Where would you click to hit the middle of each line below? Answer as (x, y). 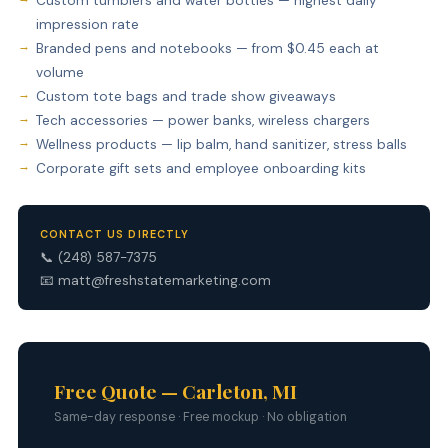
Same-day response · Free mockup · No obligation (200, 416)
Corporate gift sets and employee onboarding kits (200, 169)
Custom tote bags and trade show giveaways (185, 97)
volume (59, 73)
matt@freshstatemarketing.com (164, 280)
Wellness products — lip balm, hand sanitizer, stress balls (221, 145)
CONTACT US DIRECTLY (114, 234)
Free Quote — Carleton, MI (175, 391)
